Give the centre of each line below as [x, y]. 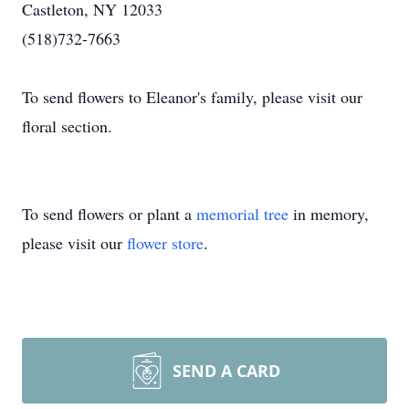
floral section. [67, 126]
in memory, [329, 214]
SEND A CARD [226, 371]
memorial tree [242, 214]
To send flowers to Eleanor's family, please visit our [192, 97]
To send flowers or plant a [109, 214]
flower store [165, 243]
